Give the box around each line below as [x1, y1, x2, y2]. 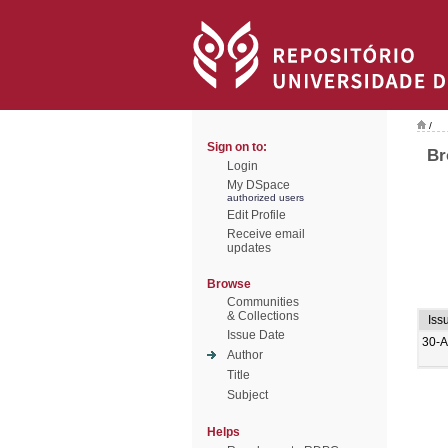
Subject [227, 388, 268, 402]
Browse [207, 277, 251, 291]
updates [227, 241, 271, 255]
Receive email [227, 227, 305, 241]
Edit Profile [227, 208, 286, 222]
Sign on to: [207, 140, 267, 154]
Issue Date [227, 328, 285, 342]
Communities [227, 295, 299, 309]
